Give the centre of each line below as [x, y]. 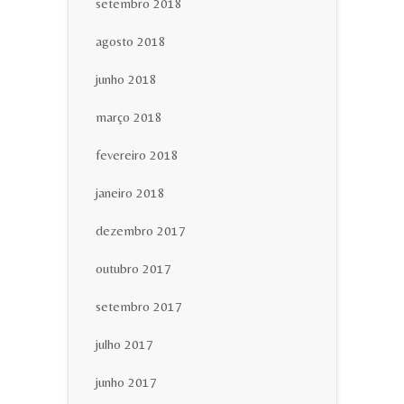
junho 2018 [126, 79]
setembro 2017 [139, 306]
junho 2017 [126, 382]
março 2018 [129, 117]
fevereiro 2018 [137, 155]
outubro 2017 [133, 268]
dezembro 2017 [141, 230]
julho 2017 [124, 344]
